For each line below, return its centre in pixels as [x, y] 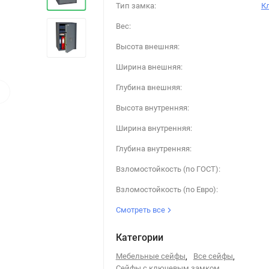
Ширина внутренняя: [154, 128]
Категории [139, 237]
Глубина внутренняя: [153, 149]
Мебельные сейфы [150, 256]
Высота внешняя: [147, 47]
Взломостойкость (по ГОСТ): [168, 169]
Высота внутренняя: [152, 108]
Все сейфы [213, 256]
